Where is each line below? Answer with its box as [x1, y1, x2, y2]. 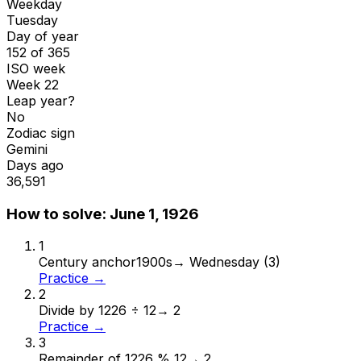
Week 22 [6, 76, 59, 93]
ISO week [6, 60, 65, 77]
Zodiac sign [6, 124, 75, 141]
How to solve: [6, 204, 110, 223]
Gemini [6, 140, 48, 157]
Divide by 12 [39, 302, 111, 319]
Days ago [6, 156, 64, 173]
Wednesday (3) [189, 254, 280, 271]
